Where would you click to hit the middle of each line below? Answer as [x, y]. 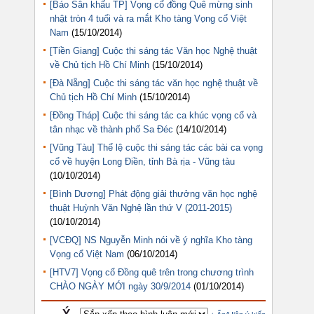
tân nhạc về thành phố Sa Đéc [111, 129]
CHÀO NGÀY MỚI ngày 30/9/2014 [120, 286]
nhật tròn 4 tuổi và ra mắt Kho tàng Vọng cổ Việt [148, 18]
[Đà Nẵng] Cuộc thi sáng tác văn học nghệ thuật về [154, 83]
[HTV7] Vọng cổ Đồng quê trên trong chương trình [152, 272]
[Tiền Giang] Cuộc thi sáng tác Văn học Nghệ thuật [153, 50]
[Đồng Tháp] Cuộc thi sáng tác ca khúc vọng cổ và [153, 115]
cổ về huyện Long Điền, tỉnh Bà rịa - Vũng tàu [142, 161]
